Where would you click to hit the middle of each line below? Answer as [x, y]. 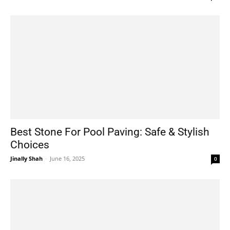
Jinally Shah [26, 158]
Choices [30, 145]
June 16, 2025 [67, 158]
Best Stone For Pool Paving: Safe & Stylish [110, 132]
